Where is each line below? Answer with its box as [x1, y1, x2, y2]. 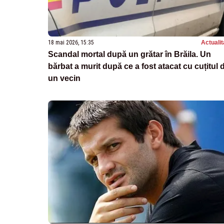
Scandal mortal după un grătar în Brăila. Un [48, 50, 211, 59]
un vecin [48, 74, 80, 83]
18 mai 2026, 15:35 [48, 39, 94, 46]
